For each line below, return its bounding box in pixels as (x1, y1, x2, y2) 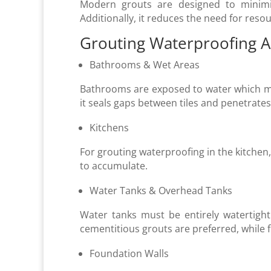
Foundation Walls (90, 246, 171, 260)
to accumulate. (80, 158, 150, 172)
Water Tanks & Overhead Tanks (90, 183, 232, 197)
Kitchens (90, 120, 129, 134)
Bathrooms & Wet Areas (90, 57, 200, 71)
